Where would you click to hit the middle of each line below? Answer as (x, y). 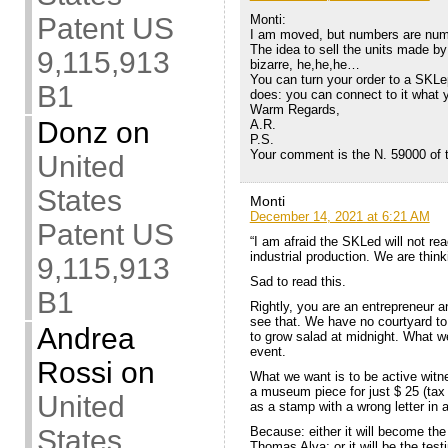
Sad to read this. (297, 282)
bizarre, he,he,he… (304, 65)
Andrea (85, 338)
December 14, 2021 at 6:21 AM (339, 217)
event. (267, 352)
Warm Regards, (294, 110)
